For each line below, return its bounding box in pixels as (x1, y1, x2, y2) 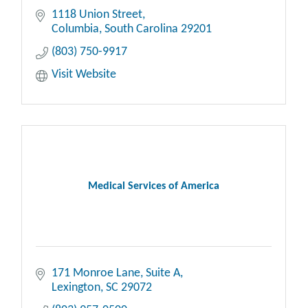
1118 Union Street (51, 8, 142, 22)
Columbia (51, 23, 99, 36)
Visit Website (51, 68, 116, 82)
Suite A (145, 267, 180, 280)
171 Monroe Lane (51, 267, 140, 280)
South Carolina (104, 23, 178, 36)
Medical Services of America (88, 181, 220, 192)
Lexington (51, 281, 100, 295)
